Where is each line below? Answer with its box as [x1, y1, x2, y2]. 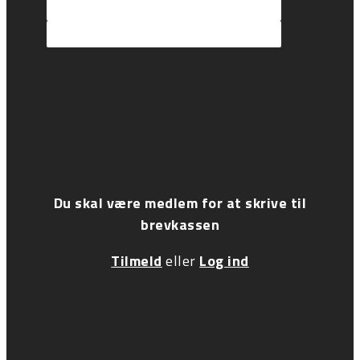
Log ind [199, 250, 249, 272]
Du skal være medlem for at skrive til [53, 192, 307, 215]
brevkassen [141, 214, 219, 236]
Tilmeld [111, 250, 162, 272]
